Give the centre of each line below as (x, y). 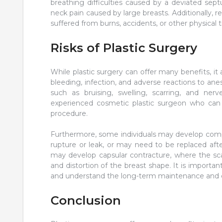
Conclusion (86, 200)
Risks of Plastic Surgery (124, 48)
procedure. (69, 113)
